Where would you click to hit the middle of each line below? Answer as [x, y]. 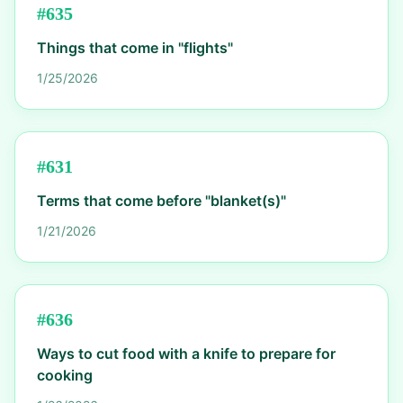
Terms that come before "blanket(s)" [161, 201]
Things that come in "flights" [135, 48]
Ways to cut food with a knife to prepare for [186, 354]
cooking [65, 375]
